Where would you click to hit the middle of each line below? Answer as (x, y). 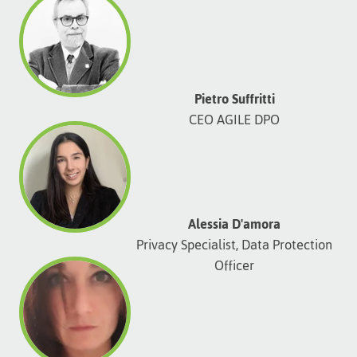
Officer (234, 265)
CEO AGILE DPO (234, 119)
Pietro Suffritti (234, 98)
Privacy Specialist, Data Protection (234, 244)
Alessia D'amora (234, 224)
